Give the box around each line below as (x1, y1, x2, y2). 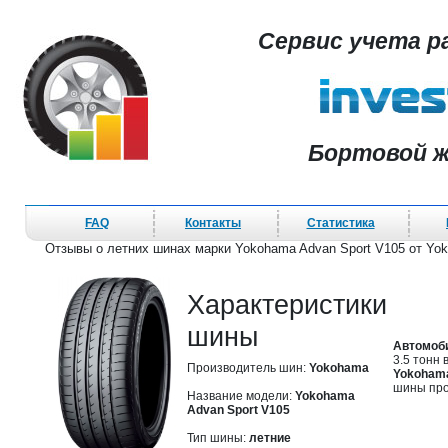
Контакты (185, 216, 241, 230)
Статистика (306, 216, 375, 230)
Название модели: (187, 389, 295, 403)
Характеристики (187, 290, 387, 320)
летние (249, 431, 291, 445)
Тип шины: (187, 431, 249, 445)
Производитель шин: (187, 361, 309, 375)
